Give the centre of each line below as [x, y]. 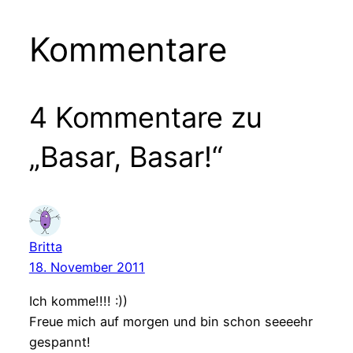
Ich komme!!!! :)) [78, 301]
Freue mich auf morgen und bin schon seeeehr [171, 321]
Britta [45, 247]
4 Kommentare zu [145, 118]
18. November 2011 [87, 268]
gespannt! [59, 342]
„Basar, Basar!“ [126, 157]
